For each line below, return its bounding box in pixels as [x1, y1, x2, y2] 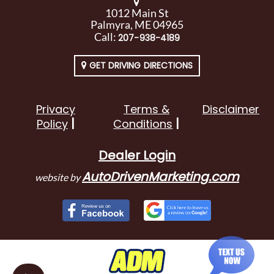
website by [34, 171, 82, 183]
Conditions [113, 116, 173, 131]
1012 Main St [105, 6, 169, 20]
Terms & [123, 102, 169, 117]
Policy [36, 116, 68, 131]
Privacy [35, 102, 75, 117]
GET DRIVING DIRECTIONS [86, 59, 193, 72]
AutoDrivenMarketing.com [81, 168, 239, 185]
